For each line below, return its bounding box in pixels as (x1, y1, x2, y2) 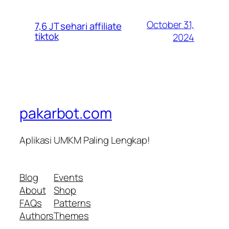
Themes (54, 209, 89, 223)
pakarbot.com (19, 103, 112, 123)
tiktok (35, 30, 59, 43)
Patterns (54, 196, 91, 210)
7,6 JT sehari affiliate (35, 19, 122, 33)
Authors (19, 209, 54, 223)
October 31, (147, 18, 194, 32)
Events (54, 171, 83, 185)
